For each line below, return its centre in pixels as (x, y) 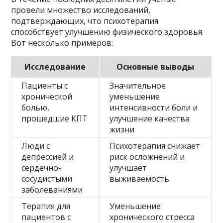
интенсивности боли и (154, 107)
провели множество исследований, (81, 10)
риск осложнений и (147, 157)
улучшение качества (150, 118)
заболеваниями (52, 189)
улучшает (128, 167)
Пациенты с (45, 85)
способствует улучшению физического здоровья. (108, 32)
